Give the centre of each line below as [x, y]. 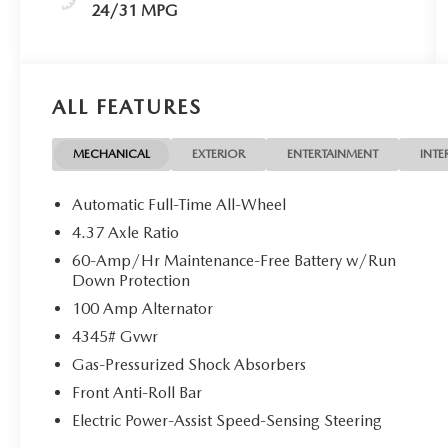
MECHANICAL [112, 154]
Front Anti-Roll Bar [137, 393]
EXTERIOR [219, 154]
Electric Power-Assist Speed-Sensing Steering [227, 421]
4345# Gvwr [115, 337]
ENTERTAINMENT [333, 154]
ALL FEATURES [127, 107]
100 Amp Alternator [143, 309]
